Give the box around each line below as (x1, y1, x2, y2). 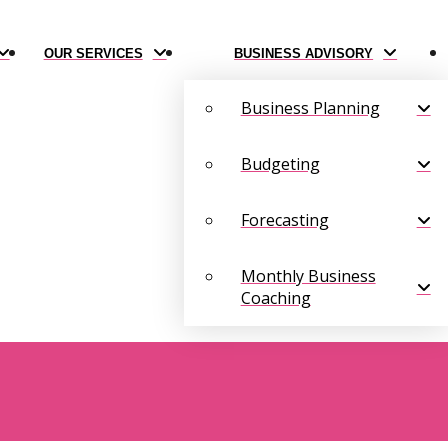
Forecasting (240, 209, 329, 231)
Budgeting (240, 153, 320, 175)
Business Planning (240, 97, 380, 119)
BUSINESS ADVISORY (234, 46, 374, 61)
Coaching (240, 287, 311, 309)
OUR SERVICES (43, 46, 143, 61)
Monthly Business (240, 265, 376, 287)
